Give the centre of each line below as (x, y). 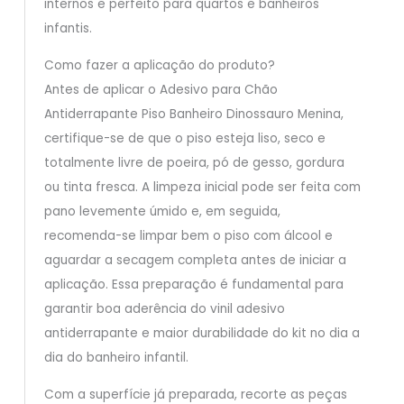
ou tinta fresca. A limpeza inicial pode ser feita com (202, 188)
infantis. (68, 29)
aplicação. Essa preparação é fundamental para (193, 285)
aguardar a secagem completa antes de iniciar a (195, 261)
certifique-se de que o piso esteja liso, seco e (184, 139)
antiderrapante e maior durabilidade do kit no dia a (202, 334)
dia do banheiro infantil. (116, 358)
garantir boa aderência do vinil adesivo (164, 309)
